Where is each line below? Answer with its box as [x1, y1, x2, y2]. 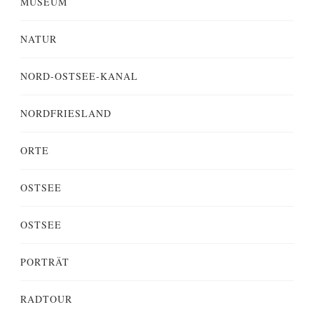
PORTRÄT [20, 254, 69, 268]
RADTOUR [20, 292, 72, 306]
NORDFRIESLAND [20, 106, 111, 120]
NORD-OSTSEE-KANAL [20, 69, 138, 83]
